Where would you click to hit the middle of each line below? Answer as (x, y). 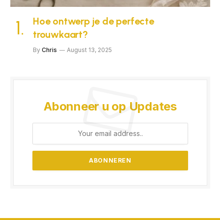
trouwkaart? (60, 34)
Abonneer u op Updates (110, 106)
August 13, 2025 (89, 50)
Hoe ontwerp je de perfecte (94, 21)
